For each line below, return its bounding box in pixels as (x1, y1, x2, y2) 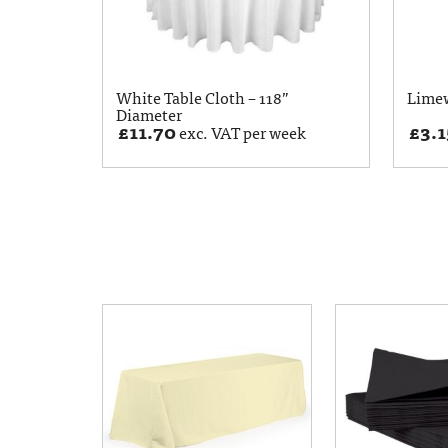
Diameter (116, 100, 183, 127)
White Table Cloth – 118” (116, 83, 290, 110)
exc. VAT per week (175, 118, 306, 145)
